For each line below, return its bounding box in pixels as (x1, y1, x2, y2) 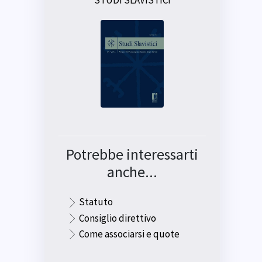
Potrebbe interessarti (66, 145, 198, 164)
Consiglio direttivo (79, 211, 156, 225)
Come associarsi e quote (79, 227, 180, 241)
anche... (107, 163, 157, 182)
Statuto (79, 195, 113, 209)
